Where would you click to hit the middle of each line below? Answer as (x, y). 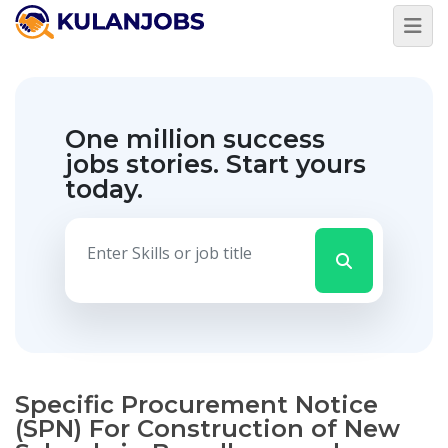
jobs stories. (145, 164)
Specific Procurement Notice (196, 404)
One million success (195, 139)
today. (104, 189)
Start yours (296, 164)
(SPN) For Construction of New (207, 428)
